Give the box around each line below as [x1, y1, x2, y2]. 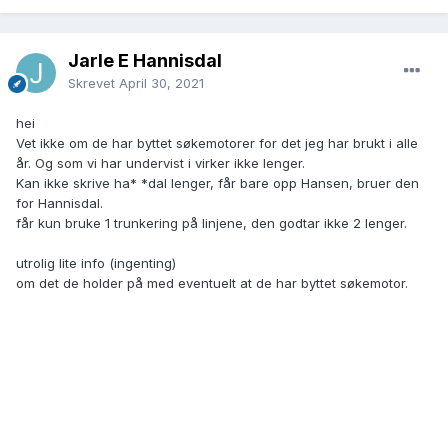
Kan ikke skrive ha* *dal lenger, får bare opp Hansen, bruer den [16, 175, 419, 192]
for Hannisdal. [16, 195, 103, 212]
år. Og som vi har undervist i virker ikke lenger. [16, 155, 309, 172]
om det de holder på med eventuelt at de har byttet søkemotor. [16, 275, 408, 292]
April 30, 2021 [119, 75, 204, 92]
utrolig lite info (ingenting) [16, 255, 176, 272]
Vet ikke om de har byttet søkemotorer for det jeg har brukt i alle [16, 135, 418, 152]
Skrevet [68, 75, 119, 92]
